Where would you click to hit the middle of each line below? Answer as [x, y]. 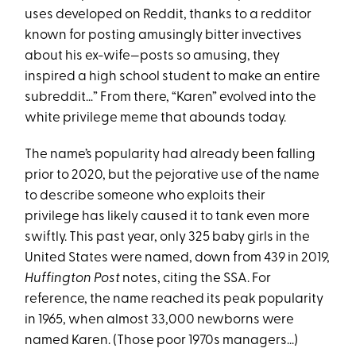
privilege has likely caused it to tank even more [168, 217]
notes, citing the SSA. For [196, 279]
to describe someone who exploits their [145, 196]
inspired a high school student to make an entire [173, 77]
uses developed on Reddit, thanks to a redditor [168, 15]
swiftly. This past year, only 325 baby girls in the [168, 237]
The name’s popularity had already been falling [170, 155]
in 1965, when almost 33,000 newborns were [160, 320]
